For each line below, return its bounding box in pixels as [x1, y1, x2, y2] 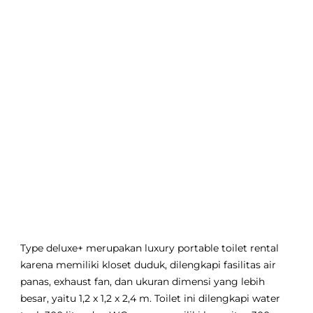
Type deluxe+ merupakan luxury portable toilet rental [20, 242, 279, 254]
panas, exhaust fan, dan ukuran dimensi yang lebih [20, 276, 265, 288]
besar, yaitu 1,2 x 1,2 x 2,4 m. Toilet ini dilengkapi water [20, 293, 281, 305]
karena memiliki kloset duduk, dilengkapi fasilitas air [20, 259, 277, 271]
